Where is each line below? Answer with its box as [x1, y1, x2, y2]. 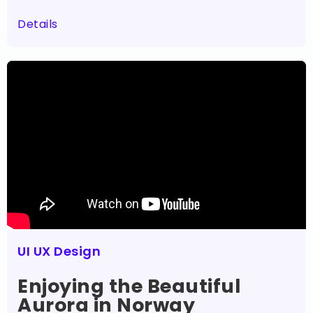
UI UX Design [17, 242, 101, 261]
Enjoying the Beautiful [17, 273, 241, 300]
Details [17, 16, 58, 33]
